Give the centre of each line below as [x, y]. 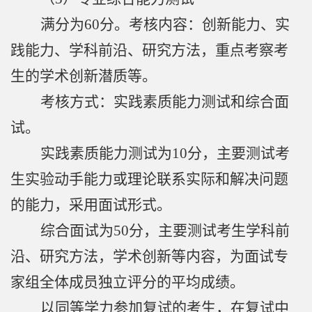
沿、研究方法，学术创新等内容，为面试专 [149, 257]
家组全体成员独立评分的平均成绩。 [127, 282]
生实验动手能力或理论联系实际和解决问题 [149, 179]
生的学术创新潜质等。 [84, 76]
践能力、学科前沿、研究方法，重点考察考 [149, 50]
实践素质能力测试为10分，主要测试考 [165, 154]
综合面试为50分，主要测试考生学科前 [165, 231]
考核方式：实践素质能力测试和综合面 [165, 102]
